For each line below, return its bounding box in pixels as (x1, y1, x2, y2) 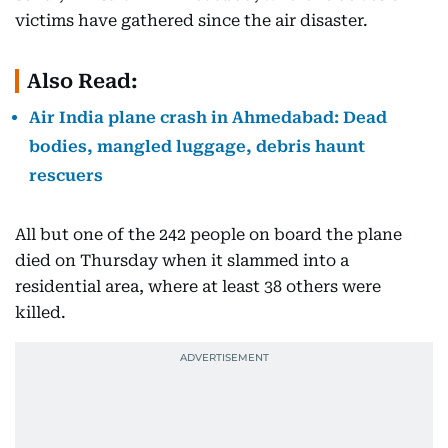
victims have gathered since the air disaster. (15, 11, 368, 30)
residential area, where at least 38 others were (15, 277, 381, 296)
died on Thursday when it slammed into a (15, 251, 349, 270)
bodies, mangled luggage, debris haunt (29, 137, 365, 156)
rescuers (29, 166, 103, 185)
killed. (15, 303, 66, 322)
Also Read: (27, 69, 138, 93)
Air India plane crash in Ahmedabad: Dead (29, 108, 387, 127)
